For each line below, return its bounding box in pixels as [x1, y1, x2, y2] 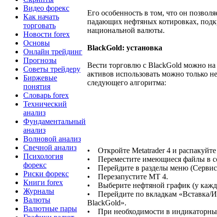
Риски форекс [23, 169, 69, 178]
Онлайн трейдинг [23, 47, 82, 56]
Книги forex [23, 178, 63, 186]
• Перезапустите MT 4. [87, 172, 168, 181]
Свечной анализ [23, 143, 77, 152]
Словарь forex [23, 91, 69, 99]
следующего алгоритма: [87, 78, 166, 87]
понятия [23, 82, 50, 91]
